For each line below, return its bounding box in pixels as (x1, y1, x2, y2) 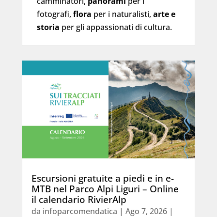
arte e (153, 8, 175, 19)
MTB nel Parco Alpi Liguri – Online (31, 182, 179, 195)
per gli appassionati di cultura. (59, 21, 172, 32)
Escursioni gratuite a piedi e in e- (31, 171, 174, 185)
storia (36, 21, 60, 32)
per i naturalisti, (91, 8, 153, 19)
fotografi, (36, 8, 73, 19)
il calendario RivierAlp (31, 193, 126, 206)
